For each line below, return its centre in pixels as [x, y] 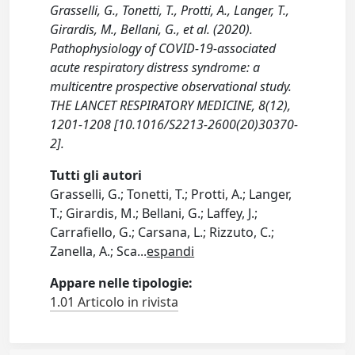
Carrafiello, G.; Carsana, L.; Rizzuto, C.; [162, 233]
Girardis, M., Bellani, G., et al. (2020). [152, 30]
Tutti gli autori [96, 176]
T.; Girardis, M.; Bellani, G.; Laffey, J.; [154, 214]
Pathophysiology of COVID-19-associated [163, 49]
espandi [171, 252]
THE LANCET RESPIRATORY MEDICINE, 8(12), [171, 106]
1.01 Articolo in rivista [115, 302]
